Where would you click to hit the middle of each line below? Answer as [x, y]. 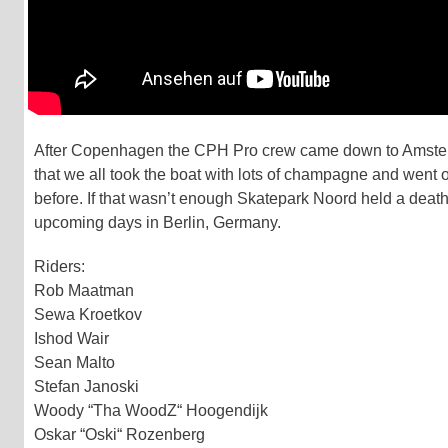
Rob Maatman [84, 290]
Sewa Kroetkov [88, 314]
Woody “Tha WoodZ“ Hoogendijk [151, 410]
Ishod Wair [71, 338]
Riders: [59, 266]
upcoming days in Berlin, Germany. [157, 222]
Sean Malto [74, 362]
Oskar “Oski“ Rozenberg [119, 434]
